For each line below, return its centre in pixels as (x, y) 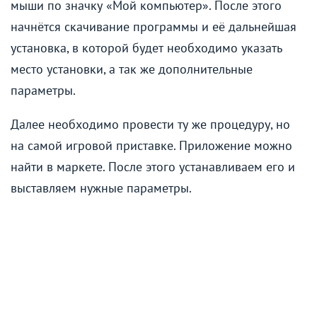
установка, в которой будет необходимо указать (146, 47)
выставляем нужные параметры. (101, 188)
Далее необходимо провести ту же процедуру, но (150, 124)
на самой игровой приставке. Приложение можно (151, 145)
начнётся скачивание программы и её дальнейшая (154, 26)
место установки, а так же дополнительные (132, 69)
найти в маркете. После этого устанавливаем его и (153, 166)
